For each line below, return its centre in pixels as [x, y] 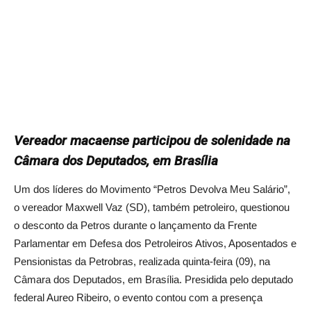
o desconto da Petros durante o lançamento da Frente [135, 225]
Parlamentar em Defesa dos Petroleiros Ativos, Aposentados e [155, 243]
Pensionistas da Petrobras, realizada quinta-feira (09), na [142, 261]
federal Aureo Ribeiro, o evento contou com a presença [138, 297]
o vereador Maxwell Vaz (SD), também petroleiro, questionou [152, 207]
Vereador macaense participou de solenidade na [152, 141]
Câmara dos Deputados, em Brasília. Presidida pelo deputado [153, 279]
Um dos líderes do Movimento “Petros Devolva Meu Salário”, [152, 189]
